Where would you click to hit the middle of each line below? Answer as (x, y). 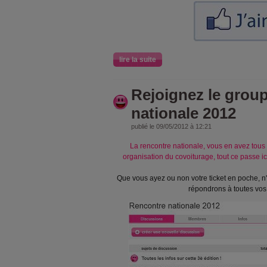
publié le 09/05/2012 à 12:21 (171, 126)
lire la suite (138, 60)
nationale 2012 (184, 113)
